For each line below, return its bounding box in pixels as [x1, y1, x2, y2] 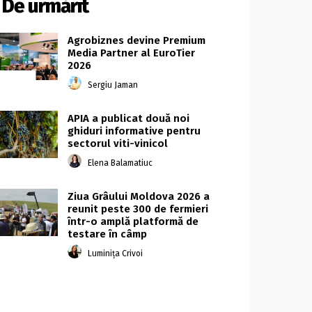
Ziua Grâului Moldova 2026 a [68, 190, 210, 203]
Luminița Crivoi [88, 248, 143, 258]
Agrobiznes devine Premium [68, 34, 206, 47]
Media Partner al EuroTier [68, 47, 196, 60]
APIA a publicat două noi [68, 112, 190, 125]
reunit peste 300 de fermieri [68, 203, 209, 216]
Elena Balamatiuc [88, 157, 153, 168]
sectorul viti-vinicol [68, 137, 169, 150]
